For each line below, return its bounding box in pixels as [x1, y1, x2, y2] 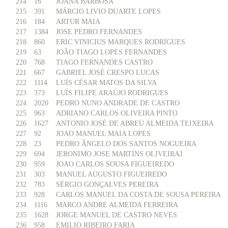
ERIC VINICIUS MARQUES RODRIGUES [56, 38, 185, 46]
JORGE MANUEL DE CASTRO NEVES [56, 211, 177, 219]
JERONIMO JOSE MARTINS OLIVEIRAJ [56, 150, 182, 158]
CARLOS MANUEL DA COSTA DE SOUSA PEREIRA [56, 191, 221, 198]
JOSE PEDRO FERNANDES [56, 28, 142, 36]
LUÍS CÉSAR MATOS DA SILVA [56, 79, 157, 87]
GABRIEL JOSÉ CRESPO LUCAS [56, 69, 159, 76]
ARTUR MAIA [56, 18, 100, 25]
